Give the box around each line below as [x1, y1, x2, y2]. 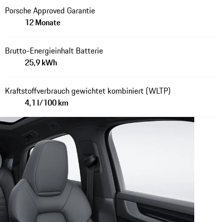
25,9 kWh [24, 56, 57, 68]
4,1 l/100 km [24, 96, 68, 109]
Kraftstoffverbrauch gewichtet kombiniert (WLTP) [4, 84, 170, 97]
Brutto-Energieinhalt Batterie [4, 44, 103, 56]
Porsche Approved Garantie [4, 4, 95, 16]
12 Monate [24, 16, 60, 28]
